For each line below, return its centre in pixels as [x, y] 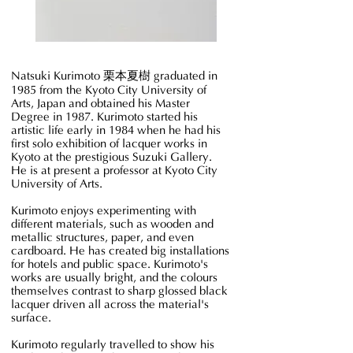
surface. [34, 318]
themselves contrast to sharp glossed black [119, 291]
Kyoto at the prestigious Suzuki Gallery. [111, 157]
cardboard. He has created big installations [120, 251]
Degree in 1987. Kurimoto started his [104, 117]
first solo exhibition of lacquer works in [109, 143]
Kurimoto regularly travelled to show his [113, 344]
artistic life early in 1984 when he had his [116, 130]
